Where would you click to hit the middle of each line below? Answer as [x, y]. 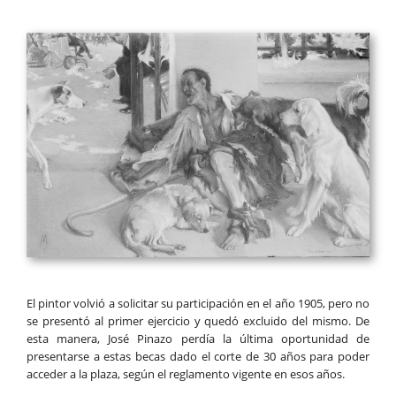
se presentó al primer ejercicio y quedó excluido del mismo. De [198, 320]
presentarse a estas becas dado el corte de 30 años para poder [198, 356]
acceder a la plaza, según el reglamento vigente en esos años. [186, 373]
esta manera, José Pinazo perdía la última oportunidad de [198, 338]
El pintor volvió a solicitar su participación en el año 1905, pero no [198, 303]
